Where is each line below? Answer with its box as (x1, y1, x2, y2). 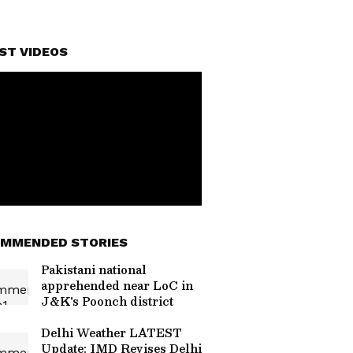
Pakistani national (41, 260, 147, 279)
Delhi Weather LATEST (41, 323, 182, 342)
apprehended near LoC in (41, 276, 193, 295)
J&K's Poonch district (41, 292, 173, 310)
